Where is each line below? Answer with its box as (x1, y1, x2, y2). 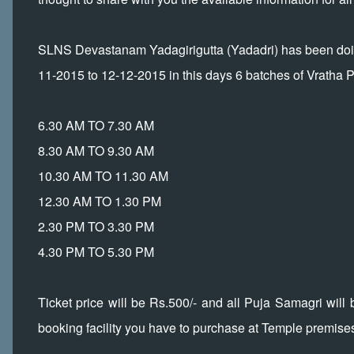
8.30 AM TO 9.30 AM (38, 141, 154, 160)
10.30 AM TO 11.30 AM (38, 166, 168, 185)
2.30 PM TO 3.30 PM (38, 217, 154, 235)
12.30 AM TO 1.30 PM (38, 191, 161, 210)
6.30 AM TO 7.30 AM (38, 115, 154, 134)
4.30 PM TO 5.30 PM (38, 242, 157, 261)
